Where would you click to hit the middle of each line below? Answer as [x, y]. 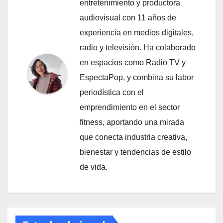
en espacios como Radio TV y [133, 62]
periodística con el [112, 92]
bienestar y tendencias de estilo [135, 152]
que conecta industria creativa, [133, 137]
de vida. [94, 167]
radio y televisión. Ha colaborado [138, 47]
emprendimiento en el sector [130, 107]
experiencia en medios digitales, [137, 32]
